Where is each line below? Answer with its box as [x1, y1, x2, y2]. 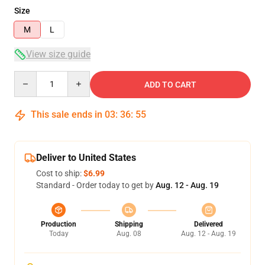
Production [41, 220, 76, 228]
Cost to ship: [36, 169, 83, 178]
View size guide [26, 49, 91, 60]
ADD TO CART [144, 80, 196, 89]
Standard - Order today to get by [36, 180, 156, 190]
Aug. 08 [116, 230, 141, 238]
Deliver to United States [36, 152, 136, 163]
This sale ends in [28, 109, 105, 120]
